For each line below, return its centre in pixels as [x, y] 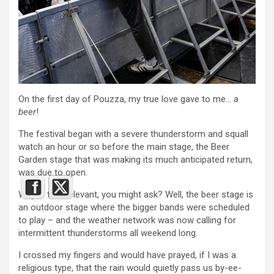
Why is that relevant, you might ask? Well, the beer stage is [136, 194]
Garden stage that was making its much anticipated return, [135, 160]
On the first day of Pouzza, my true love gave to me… [126, 99]
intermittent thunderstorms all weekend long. [108, 233]
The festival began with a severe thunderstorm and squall [133, 134]
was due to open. [53, 172]
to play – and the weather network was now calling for [127, 220]
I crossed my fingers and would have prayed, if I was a [127, 255]
